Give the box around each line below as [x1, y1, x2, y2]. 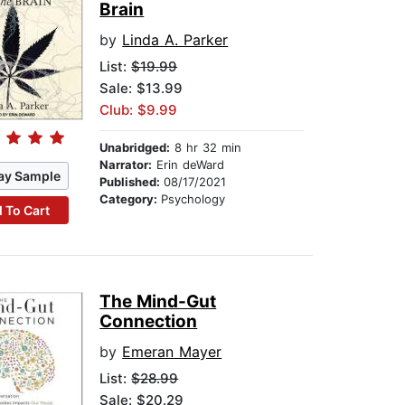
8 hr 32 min [170, 140, 242, 155]
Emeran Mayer [122, 343, 222, 362]
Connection [99, 311, 198, 333]
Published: [99, 174, 165, 190]
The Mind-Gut [99, 291, 217, 313]
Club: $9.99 [99, 101, 178, 119]
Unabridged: [99, 140, 171, 155]
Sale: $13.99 [99, 80, 184, 98]
